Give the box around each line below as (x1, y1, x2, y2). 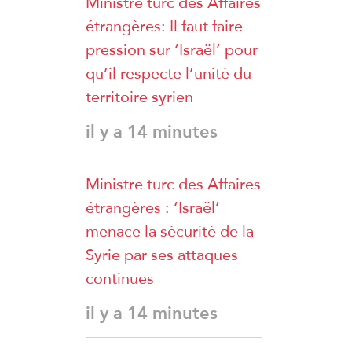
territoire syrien (86, 82, 193, 112)
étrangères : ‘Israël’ (86, 192, 220, 222)
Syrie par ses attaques (86, 240, 238, 269)
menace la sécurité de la (86, 216, 254, 246)
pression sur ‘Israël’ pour (86, 35, 258, 64)
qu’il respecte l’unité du (86, 58, 251, 88)
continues (86, 263, 154, 293)
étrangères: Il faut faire (86, 11, 243, 41)
